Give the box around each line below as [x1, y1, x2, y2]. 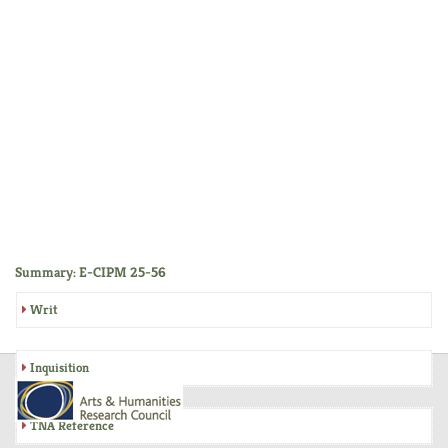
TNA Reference [30, 416, 114, 434]
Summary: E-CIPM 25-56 [15, 262, 166, 281]
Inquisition [30, 358, 89, 376]
